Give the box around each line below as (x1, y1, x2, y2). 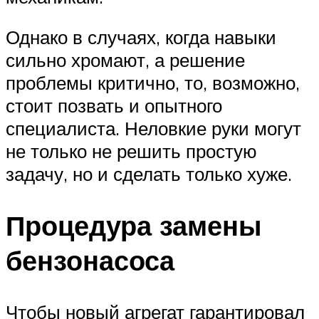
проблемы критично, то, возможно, (6, 71, 300, 95)
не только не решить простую (6, 140, 257, 163)
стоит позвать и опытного (6, 94, 222, 117)
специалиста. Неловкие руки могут (6, 117, 301, 140)
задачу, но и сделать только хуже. (6, 162, 292, 186)
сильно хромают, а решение (6, 48, 245, 72)
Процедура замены (6, 208, 261, 244)
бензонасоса (6, 243, 174, 278)
